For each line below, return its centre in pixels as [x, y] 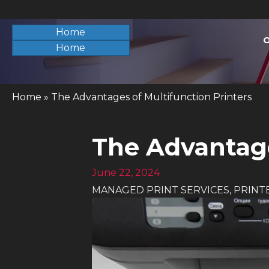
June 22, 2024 [126, 173]
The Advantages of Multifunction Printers [151, 97]
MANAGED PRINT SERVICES [161, 190]
